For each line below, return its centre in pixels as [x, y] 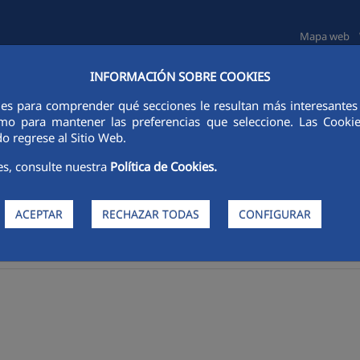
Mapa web [325, 36]
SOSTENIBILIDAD [152, 90]
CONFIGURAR [274, 214]
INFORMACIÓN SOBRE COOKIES [180, 77]
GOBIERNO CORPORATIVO [282, 90]
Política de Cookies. [164, 167]
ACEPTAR [39, 214]
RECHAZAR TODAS [150, 214]
